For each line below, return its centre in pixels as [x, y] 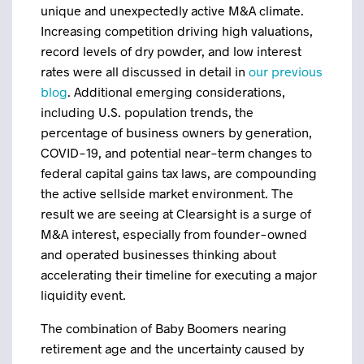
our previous [286, 71]
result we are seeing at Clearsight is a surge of [176, 213]
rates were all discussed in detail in [145, 71]
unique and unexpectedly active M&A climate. [172, 10]
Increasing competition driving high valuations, [177, 30]
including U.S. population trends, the [147, 112]
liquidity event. [83, 295]
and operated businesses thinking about [158, 254]
